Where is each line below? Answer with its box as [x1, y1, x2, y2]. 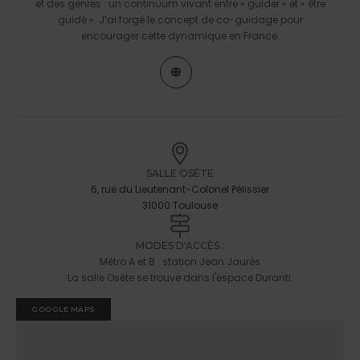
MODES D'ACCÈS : [136, 239, 224, 252]
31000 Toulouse [142, 198, 218, 213]
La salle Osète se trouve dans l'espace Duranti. [67, 271, 293, 285]
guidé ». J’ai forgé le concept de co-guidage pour [57, 13, 303, 27]
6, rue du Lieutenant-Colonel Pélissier [91, 182, 269, 197]
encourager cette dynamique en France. [80, 29, 280, 43]
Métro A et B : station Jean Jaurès [100, 255, 260, 269]
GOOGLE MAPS [31, 305, 96, 314]
